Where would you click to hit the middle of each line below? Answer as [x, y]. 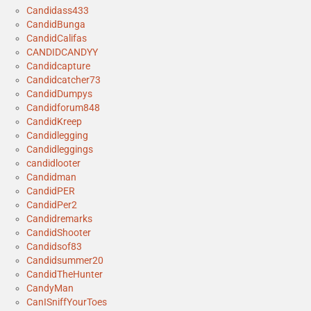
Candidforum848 [63, 108]
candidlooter [53, 163]
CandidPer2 [52, 205]
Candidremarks [59, 219]
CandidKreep [54, 122]
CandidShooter [59, 233]
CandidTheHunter [65, 275]
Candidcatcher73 [64, 80]
